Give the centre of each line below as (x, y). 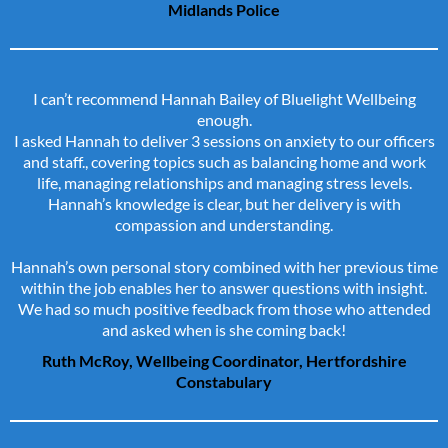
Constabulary (224, 382)
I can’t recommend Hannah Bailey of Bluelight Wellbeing (224, 99)
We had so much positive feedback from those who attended (224, 309)
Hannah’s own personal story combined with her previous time (224, 267)
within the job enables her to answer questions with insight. (224, 288)
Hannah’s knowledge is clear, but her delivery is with (224, 204)
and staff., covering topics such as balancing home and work (224, 162)
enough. (224, 120)
